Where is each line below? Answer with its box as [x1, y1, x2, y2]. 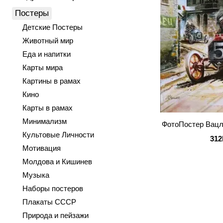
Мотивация [22, 144, 61, 152]
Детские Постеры [22, 23, 83, 31]
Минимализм [22, 117, 67, 125]
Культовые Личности [22, 130, 94, 139]
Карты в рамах [22, 104, 73, 112]
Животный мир [22, 36, 73, 45]
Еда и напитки [22, 50, 71, 58]
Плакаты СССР [22, 198, 76, 206]
